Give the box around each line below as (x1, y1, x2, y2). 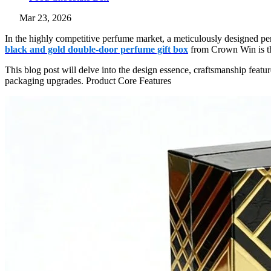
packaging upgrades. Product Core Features (5, 76, 171, 87)
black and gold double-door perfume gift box (5, 44, 188, 55)
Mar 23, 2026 (19, 13, 71, 24)
